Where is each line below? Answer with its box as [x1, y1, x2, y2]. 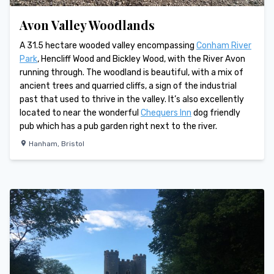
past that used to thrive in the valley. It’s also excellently [20, 94, 244, 105]
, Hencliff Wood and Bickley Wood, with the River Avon [37, 53, 245, 64]
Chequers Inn [141, 107, 191, 118]
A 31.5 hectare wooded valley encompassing [20, 40, 196, 51]
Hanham [29, 139, 57, 148]
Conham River [196, 40, 251, 51]
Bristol [61, 139, 84, 148]
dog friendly [191, 107, 240, 118]
